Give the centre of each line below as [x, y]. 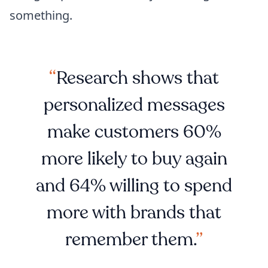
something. [41, 15]
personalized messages [134, 105]
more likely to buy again [134, 159]
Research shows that [138, 78]
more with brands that [134, 212]
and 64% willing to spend [134, 185]
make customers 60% [134, 132]
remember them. [130, 239]
